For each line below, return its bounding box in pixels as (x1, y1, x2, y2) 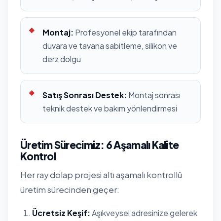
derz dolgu (42, 53, 81, 64)
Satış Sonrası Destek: (42, 89, 127, 100)
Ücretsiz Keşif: (32, 207, 90, 218)
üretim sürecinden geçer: (20, 184, 119, 195)
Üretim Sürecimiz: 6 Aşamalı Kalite (20, 138, 179, 151)
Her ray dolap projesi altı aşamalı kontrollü (20, 169, 182, 180)
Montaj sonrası (127, 89, 181, 100)
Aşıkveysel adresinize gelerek (90, 207, 197, 218)
